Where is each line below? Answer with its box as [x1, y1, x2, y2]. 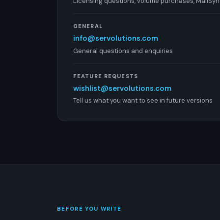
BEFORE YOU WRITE [57, 205, 122, 212]
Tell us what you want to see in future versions [73, 96, 213, 105]
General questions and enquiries [73, 46, 173, 55]
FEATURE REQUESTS [73, 72, 138, 80]
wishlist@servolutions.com [73, 83, 171, 93]
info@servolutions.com [73, 33, 158, 44]
